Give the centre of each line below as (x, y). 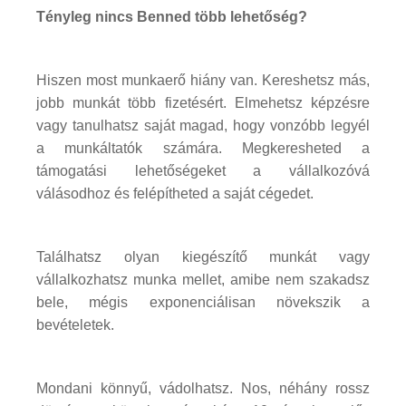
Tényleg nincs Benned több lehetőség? (172, 16)
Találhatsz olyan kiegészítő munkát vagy (203, 256)
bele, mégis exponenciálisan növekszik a (203, 302)
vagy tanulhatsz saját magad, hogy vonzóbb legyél (203, 125)
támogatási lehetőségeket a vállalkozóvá (203, 170)
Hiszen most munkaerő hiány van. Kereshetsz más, (203, 80)
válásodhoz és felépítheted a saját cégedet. (175, 193)
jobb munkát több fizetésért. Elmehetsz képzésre (203, 102)
